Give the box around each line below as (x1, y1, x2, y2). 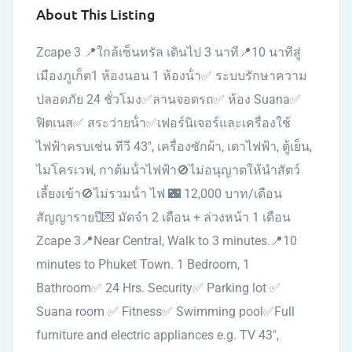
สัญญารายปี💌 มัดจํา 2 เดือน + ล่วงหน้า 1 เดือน (36, 210, 291, 225)
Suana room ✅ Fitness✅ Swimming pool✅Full (36, 304, 295, 319)
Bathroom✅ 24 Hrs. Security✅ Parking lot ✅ (36, 280, 280, 295)
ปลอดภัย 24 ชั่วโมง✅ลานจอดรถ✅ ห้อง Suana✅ (36, 92, 301, 107)
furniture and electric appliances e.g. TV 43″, (36, 328, 279, 343)
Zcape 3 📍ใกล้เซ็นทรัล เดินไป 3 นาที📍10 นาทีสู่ (36, 45, 301, 60)
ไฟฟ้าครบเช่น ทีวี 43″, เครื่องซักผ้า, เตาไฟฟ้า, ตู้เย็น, (36, 139, 312, 154)
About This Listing (36, 5, 156, 23)
